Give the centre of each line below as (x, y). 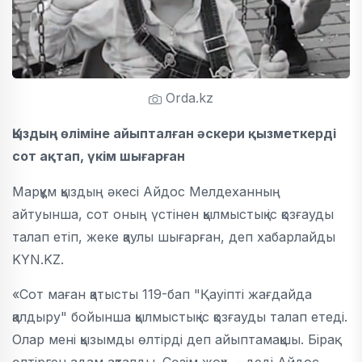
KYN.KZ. (38, 259)
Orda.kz (187, 98)
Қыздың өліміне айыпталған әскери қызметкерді (174, 133)
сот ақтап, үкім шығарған (99, 156)
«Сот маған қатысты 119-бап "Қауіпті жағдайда (162, 294)
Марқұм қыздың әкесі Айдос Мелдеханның (146, 192)
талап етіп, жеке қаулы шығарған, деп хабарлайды (174, 237)
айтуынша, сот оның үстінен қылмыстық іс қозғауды (173, 214)
